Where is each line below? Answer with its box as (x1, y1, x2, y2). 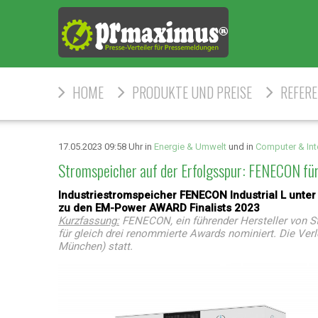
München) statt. (58, 240, 133, 253)
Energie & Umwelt (154, 141, 226, 152)
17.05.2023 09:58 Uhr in (58, 141, 154, 152)
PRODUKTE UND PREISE (132, 82, 252, 103)
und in (226, 141, 256, 152)
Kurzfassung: (58, 214, 119, 227)
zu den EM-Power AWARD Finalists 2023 (58, 202, 260, 214)
